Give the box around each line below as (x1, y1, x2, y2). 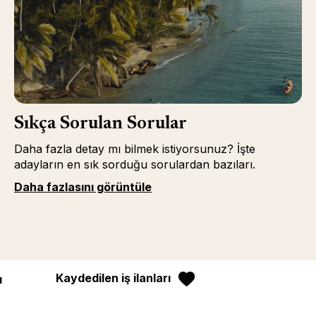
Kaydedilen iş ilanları (56, 271, 171, 285)
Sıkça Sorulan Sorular (13, 115, 187, 133)
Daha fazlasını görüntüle (13, 180, 152, 194)
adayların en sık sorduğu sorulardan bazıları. (13, 157, 255, 171)
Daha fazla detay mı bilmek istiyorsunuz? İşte (13, 142, 255, 156)
